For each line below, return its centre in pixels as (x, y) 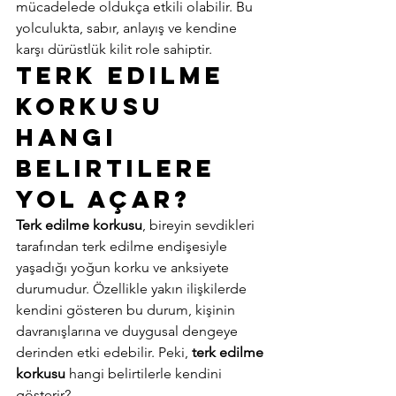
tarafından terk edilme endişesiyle (123, 246)
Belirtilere (121, 168)
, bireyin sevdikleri (200, 225)
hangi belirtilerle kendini (145, 373)
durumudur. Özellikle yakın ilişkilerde (133, 289)
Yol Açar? (109, 199)
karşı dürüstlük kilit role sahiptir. (116, 49)
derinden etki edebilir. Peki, (104, 352)
